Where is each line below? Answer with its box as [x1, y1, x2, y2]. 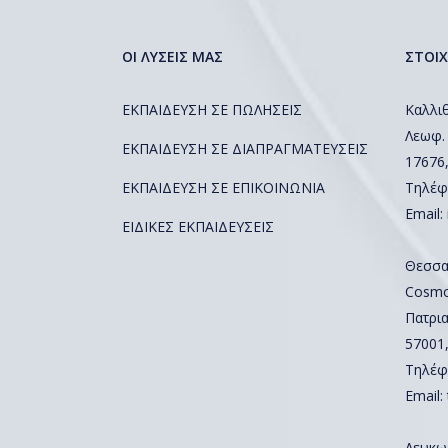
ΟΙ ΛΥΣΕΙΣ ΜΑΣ [122, 47, 223, 66]
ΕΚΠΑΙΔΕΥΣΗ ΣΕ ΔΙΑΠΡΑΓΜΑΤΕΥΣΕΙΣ [122, 139, 368, 158]
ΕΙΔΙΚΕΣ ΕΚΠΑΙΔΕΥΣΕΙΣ [122, 217, 274, 236]
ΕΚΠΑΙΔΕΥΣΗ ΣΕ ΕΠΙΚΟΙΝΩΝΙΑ [122, 178, 325, 197]
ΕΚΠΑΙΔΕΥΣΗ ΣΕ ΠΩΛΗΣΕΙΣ [122, 100, 302, 119]
